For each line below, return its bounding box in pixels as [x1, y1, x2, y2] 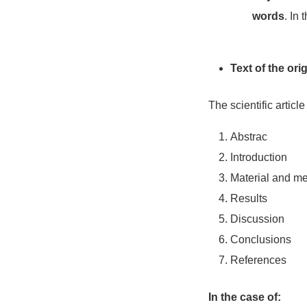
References [230, 254, 286, 266]
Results [230, 193, 267, 204]
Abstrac [230, 131, 267, 143]
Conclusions [230, 234, 291, 245]
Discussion [230, 213, 284, 225]
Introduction [230, 151, 287, 163]
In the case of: [208, 291, 281, 303]
